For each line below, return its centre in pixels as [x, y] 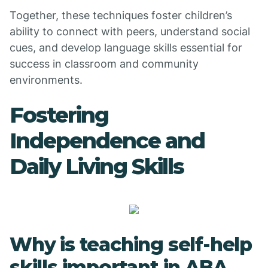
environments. [46, 80]
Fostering [59, 115]
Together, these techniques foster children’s [121, 15]
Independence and [107, 141]
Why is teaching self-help [131, 244]
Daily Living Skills [97, 166]
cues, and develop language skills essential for [126, 48]
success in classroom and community [104, 64]
